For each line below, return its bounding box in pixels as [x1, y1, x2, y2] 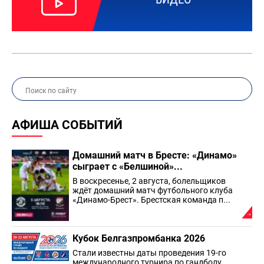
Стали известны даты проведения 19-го [72, 247, 226, 258]
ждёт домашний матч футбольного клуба [72, 186, 233, 195]
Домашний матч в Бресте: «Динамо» [72, 150, 237, 161]
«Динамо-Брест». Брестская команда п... [72, 195, 230, 204]
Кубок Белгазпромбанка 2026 [72, 232, 205, 244]
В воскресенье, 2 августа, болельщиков [72, 176, 226, 186]
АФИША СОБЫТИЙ [12, 118, 123, 132]
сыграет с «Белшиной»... [72, 161, 183, 172]
